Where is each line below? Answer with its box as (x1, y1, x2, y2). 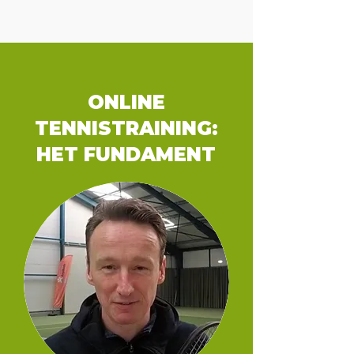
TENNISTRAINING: (34, 117, 218, 140)
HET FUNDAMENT (36, 143, 216, 166)
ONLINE (87, 91, 165, 114)
